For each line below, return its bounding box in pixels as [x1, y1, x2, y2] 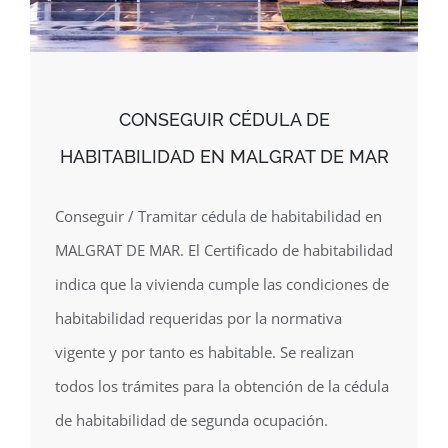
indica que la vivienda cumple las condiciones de [55, 274, 389, 295]
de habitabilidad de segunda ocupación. [55, 410, 328, 431]
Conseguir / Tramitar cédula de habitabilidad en [55, 206, 382, 227]
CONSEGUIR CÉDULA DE [118, 109, 330, 131]
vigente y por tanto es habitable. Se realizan [55, 342, 354, 363]
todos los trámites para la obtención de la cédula [55, 376, 389, 397]
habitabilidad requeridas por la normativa [55, 308, 342, 329]
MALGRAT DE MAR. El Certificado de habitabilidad [55, 240, 393, 261]
